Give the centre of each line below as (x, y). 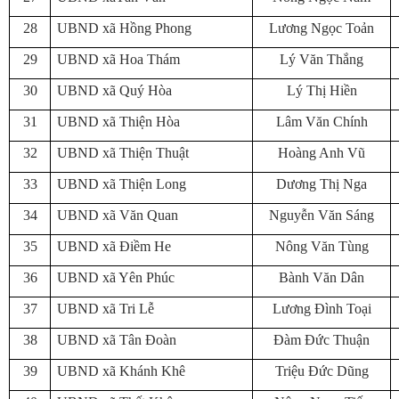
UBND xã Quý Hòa (114, 90)
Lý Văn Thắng (322, 59)
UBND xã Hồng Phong (124, 28)
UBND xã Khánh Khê (121, 371)
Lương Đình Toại (322, 309)
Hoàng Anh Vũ (322, 153)
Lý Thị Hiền (322, 90)
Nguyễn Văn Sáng (322, 215)
